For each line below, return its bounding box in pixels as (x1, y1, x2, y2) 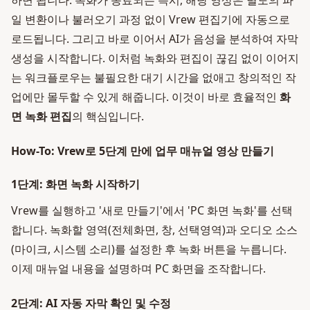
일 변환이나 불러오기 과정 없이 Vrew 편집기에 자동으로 (11, 12, 290, 27)
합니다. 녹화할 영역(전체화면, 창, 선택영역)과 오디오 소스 (11, 222, 298, 237)
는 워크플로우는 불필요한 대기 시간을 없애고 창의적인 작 (11, 70, 296, 85)
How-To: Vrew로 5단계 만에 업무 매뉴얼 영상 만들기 (11, 143, 274, 158)
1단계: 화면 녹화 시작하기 (11, 176, 140, 192)
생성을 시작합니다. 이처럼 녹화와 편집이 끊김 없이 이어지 (11, 51, 299, 66)
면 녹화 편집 (11, 109, 72, 124)
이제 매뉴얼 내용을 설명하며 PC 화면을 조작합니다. (11, 261, 266, 276)
